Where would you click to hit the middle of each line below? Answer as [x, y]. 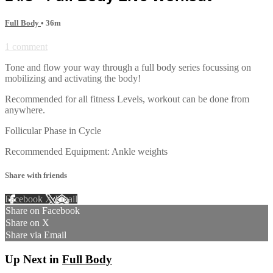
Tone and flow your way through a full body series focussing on [128, 67]
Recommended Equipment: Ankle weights [86, 151]
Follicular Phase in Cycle [53, 130]
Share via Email [36, 235]
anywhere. [25, 110]
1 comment [26, 46]
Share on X [27, 223]
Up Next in [34, 259]
